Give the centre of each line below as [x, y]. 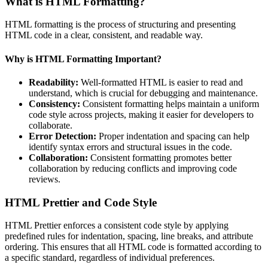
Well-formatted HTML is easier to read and [161, 82]
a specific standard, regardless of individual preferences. [110, 258]
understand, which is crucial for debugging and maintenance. [143, 93]
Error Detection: [63, 136]
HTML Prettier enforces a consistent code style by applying [117, 226]
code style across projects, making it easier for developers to [141, 115]
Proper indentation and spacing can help [173, 136]
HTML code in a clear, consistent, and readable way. [104, 35]
